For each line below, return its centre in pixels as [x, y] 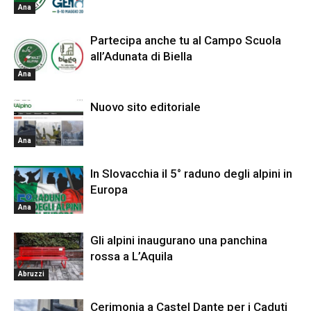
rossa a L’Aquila [132, 256]
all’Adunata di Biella [141, 56]
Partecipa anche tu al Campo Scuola [186, 40]
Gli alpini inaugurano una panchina [179, 240]
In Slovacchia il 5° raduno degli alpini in [191, 174]
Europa [109, 190]
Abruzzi [31, 274]
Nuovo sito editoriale [145, 107]
